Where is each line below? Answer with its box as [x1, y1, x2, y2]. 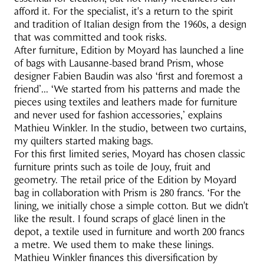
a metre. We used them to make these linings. [14, 238, 214, 251]
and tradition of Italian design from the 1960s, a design [14, 18, 246, 31]
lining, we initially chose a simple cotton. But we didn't [14, 199, 249, 212]
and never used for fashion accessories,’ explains [14, 108, 222, 121]
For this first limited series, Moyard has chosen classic [14, 147, 245, 160]
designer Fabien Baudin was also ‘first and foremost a [14, 70, 243, 82]
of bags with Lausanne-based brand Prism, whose [14, 57, 224, 70]
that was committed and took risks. [14, 31, 167, 44]
